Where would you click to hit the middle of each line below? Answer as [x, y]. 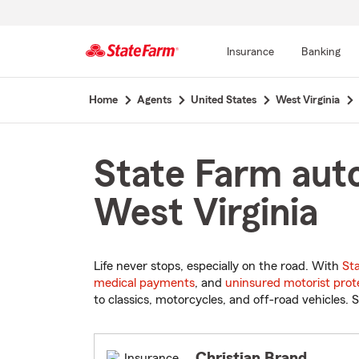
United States [223, 100]
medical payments [144, 283]
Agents [154, 100]
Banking [321, 52]
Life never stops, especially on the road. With [218, 266]
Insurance [250, 52]
